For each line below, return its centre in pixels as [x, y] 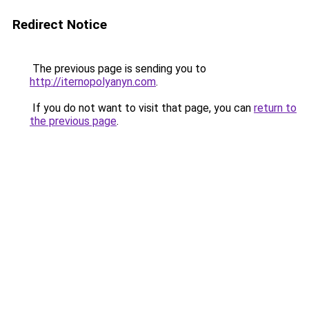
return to [275, 108]
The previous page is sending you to [118, 69]
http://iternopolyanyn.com [93, 82]
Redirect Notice [60, 24]
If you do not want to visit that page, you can [142, 108]
